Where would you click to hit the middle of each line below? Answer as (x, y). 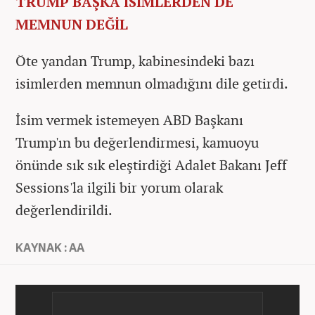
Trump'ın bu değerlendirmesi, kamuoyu (137, 142)
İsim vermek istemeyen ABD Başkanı (129, 120)
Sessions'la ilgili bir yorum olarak (119, 187)
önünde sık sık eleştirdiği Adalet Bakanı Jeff (151, 165)
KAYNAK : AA (50, 247)
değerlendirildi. (64, 210)
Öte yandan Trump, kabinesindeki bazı (135, 60)
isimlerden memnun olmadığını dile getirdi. (152, 83)
